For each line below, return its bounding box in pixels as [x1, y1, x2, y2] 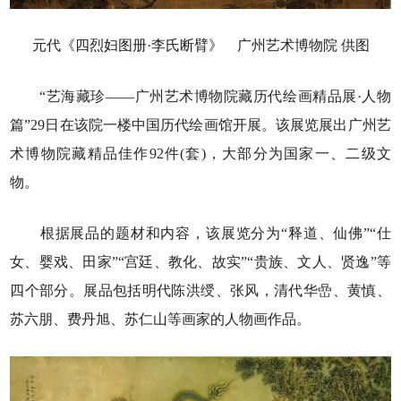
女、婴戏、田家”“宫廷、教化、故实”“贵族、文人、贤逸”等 [10, 254, 391, 270]
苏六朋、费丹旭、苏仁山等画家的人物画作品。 [10, 311, 311, 328]
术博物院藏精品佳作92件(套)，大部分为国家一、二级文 [10, 146, 391, 162]
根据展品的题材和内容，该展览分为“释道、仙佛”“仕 [10, 226, 391, 242]
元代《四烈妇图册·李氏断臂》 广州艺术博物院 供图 [31, 38, 370, 54]
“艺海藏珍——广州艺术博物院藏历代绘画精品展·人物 [10, 89, 391, 105]
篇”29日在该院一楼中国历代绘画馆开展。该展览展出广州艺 [10, 117, 391, 133]
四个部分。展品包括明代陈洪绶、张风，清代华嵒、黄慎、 [10, 283, 391, 299]
